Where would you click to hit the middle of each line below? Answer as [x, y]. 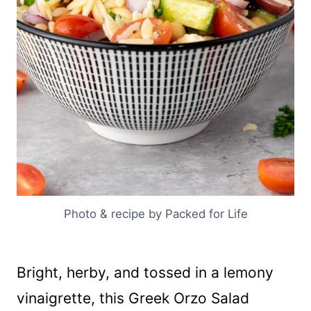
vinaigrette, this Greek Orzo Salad [133, 299]
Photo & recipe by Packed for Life [155, 214]
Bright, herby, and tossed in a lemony [145, 273]
